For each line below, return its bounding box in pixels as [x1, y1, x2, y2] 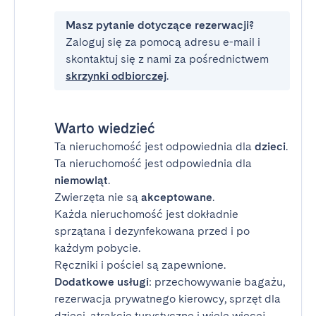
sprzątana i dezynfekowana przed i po [54, 224, 250, 238]
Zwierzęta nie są [54, 190, 141, 204]
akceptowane [141, 190, 212, 204]
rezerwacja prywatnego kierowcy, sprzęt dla [54, 292, 281, 305]
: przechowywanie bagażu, [149, 275, 285, 288]
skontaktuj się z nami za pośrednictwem [66, 52, 269, 66]
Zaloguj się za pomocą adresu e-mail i [66, 35, 260, 49]
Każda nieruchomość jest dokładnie [54, 207, 238, 221]
